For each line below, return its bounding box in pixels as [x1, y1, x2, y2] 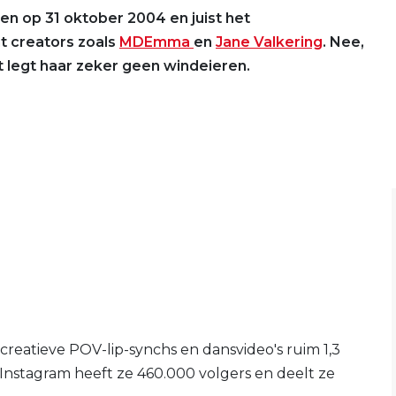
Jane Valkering [216, 33, 323, 50]
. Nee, [323, 33, 364, 50]
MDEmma [119, 33, 194, 50]
